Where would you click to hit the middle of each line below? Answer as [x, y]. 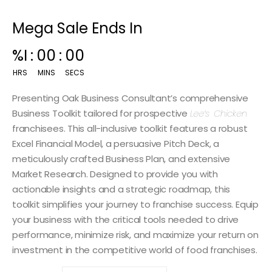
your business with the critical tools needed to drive [126, 219]
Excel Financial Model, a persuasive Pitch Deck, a [116, 143]
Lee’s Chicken [218, 113]
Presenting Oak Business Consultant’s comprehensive [130, 97]
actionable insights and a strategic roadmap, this [121, 189]
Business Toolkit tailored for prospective [101, 113]
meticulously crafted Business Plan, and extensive [121, 158]
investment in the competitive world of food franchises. [135, 249]
